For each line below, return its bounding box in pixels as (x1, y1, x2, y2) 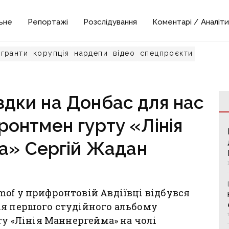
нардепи (74, 49, 108, 57)
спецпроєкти (140, 49, 193, 57)
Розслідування (83, 17, 138, 27)
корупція (33, 49, 70, 57)
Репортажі (28, 17, 68, 27)
